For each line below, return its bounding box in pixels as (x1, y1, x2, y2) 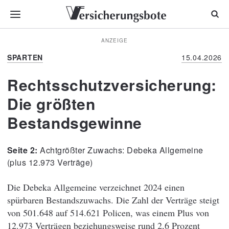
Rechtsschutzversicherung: (7, 74, 217, 96)
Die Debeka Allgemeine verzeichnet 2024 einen (7, 181, 185, 193)
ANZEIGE (101, 37, 128, 44)
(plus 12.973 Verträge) (7, 156, 93, 168)
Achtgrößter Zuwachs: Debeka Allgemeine (40, 144, 203, 156)
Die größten (7, 93, 96, 114)
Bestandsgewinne (7, 111, 143, 133)
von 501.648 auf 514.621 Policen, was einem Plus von (7, 207, 209, 219)
